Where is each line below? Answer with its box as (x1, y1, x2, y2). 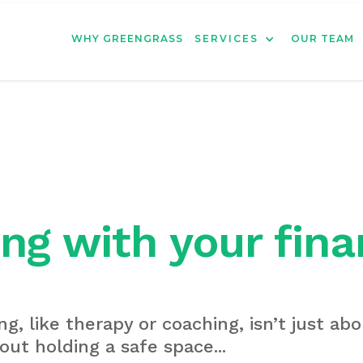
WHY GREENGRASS (71, 32, 183, 45)
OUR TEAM (291, 32, 354, 45)
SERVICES (194, 32, 258, 45)
